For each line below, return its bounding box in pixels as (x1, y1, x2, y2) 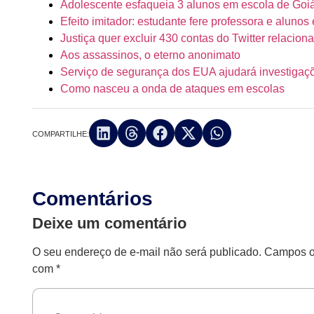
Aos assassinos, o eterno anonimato (60, 48, 241, 61)
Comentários (32, 188, 153, 210)
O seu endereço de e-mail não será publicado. (32, 246, 262, 259)
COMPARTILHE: (32, 129, 90, 138)
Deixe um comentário (32, 214, 187, 233)
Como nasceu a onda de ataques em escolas (60, 82, 285, 95)
